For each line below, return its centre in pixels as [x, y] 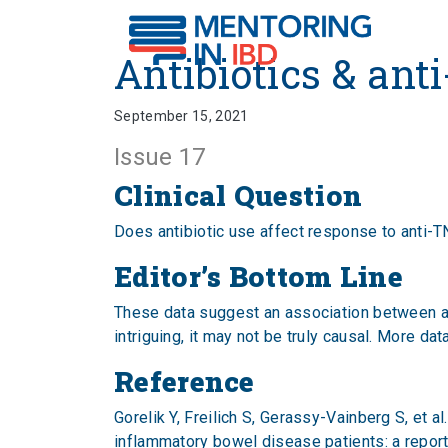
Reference [184, 381]
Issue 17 [160, 157]
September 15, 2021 [181, 116]
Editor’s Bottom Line [258, 276]
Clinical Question [238, 195]
